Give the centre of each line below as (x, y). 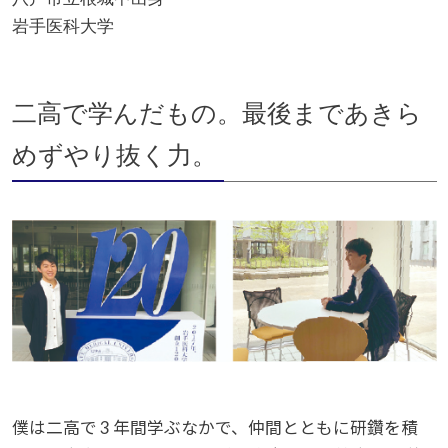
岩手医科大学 (62, 26)
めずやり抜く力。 (114, 156)
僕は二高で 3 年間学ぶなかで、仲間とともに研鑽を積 (214, 428)
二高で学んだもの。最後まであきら (216, 114)
